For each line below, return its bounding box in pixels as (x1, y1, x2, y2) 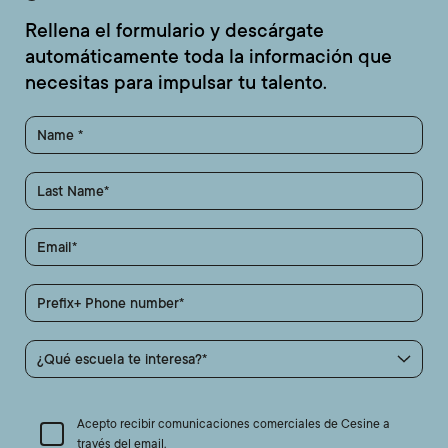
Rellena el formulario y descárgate (25, 20, 324, 43)
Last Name (37, 183, 104, 200)
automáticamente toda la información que (25, 46, 392, 69)
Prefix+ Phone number (37, 295, 179, 312)
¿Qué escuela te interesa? (37, 351, 202, 368)
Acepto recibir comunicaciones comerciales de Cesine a (77, 417, 390, 432)
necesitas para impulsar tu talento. (25, 72, 327, 95)
